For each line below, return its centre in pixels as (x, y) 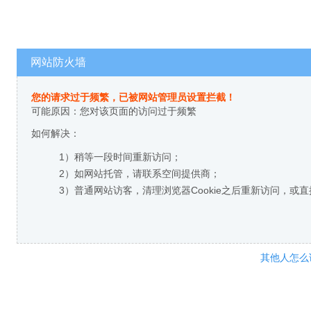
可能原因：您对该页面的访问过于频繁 (114, 111)
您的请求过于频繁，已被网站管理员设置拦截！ (133, 97)
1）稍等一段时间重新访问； (120, 157)
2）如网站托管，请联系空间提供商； (140, 174)
